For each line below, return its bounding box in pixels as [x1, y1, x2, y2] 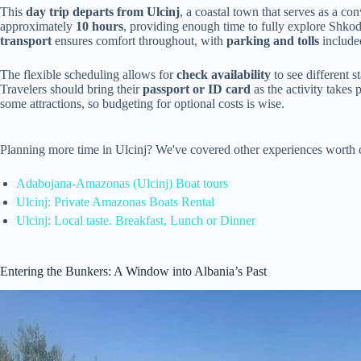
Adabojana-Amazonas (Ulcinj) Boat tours [16, 176, 228, 190]
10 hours [76, 19, 123, 33]
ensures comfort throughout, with [52, 33, 226, 48]
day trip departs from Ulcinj [26, 4, 180, 19]
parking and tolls [226, 33, 319, 48]
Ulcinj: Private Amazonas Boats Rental [16, 194, 214, 209]
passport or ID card [143, 81, 251, 96]
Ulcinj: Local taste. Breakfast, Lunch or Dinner [16, 213, 255, 227]
